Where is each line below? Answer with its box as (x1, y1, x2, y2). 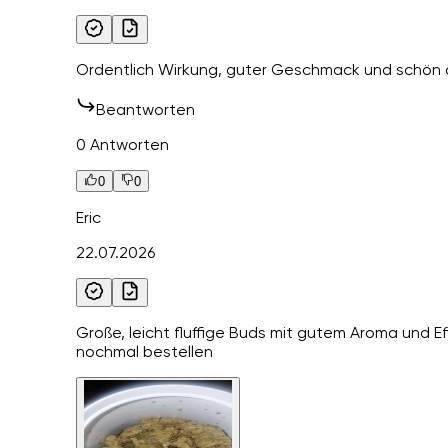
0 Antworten (76, 134, 170, 154)
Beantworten (96, 99, 196, 119)
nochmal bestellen (76, 342, 214, 362)
